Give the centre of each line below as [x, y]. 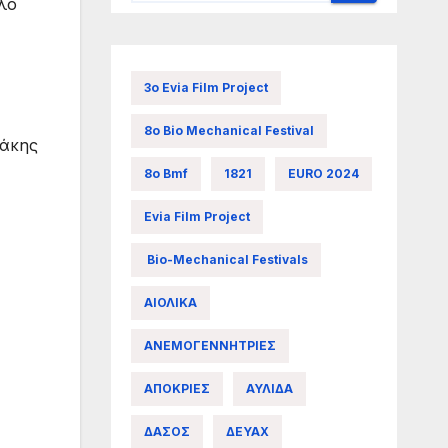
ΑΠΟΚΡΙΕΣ [176, 388]
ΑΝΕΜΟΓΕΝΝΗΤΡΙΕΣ [209, 345]
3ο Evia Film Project [205, 87]
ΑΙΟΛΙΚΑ [170, 302]
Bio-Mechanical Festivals [225, 259]
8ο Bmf [165, 173]
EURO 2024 [323, 173]
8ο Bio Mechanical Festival [228, 130]
